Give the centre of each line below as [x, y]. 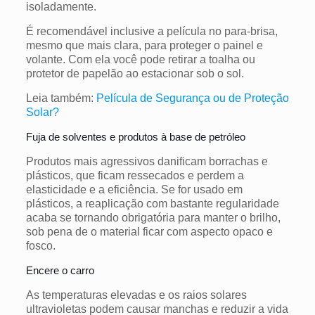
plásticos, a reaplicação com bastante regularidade [152, 203]
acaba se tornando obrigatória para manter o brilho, [153, 217]
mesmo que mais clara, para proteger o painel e [144, 45]
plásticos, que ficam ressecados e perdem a [135, 175]
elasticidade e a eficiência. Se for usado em [134, 189]
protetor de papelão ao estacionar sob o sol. [135, 73]
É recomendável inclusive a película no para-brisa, [152, 31]
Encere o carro [60, 270]
